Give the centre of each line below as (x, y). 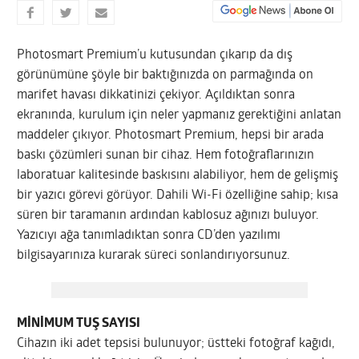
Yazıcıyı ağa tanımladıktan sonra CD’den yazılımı (149, 235)
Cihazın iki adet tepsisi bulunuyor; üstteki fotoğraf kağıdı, (176, 343)
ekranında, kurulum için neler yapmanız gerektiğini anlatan (179, 115)
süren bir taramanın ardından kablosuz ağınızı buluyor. (168, 215)
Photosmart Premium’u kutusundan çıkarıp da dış (155, 55)
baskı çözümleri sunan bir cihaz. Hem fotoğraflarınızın (166, 155)
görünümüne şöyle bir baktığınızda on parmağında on (165, 75)
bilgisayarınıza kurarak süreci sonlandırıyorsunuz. (154, 255)
